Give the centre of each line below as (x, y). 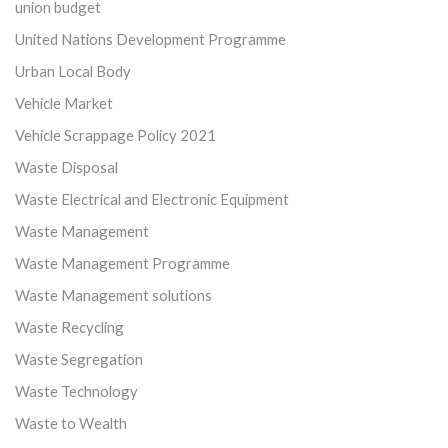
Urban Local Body (73, 70)
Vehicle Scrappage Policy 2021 (115, 134)
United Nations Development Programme (150, 38)
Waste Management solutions (113, 294)
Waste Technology (76, 390)
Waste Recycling (69, 326)
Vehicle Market (64, 102)
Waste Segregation (79, 358)
